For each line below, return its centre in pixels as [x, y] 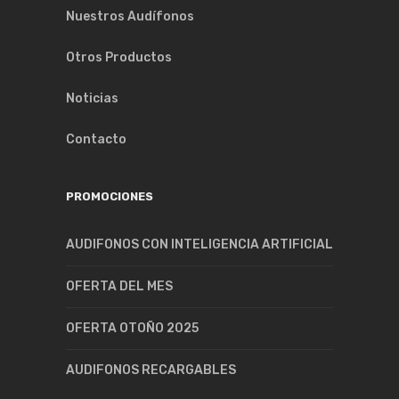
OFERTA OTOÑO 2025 [132, 328]
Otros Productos [119, 57]
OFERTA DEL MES [119, 286]
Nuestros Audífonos [130, 16]
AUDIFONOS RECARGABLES [151, 370]
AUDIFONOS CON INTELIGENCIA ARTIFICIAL [199, 244]
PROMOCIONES [110, 196]
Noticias [92, 98]
